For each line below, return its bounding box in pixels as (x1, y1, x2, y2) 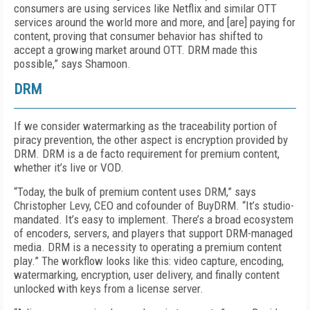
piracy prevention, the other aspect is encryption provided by (14, 133, 288, 147)
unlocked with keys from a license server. (14, 282, 203, 295)
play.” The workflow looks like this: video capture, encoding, (14, 254, 284, 268)
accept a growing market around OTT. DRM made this (14, 43, 257, 57)
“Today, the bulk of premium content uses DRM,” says (14, 185, 256, 199)
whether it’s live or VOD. (14, 161, 124, 174)
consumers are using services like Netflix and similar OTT (14, 1, 277, 15)
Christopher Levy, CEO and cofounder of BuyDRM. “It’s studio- (14, 199, 294, 212)
